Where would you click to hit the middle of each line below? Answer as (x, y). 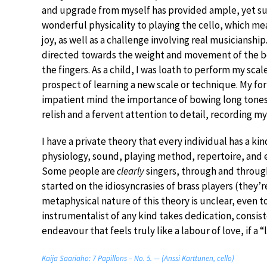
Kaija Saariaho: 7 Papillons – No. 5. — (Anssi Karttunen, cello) (138, 258)
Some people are (79, 171)
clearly (131, 171)
